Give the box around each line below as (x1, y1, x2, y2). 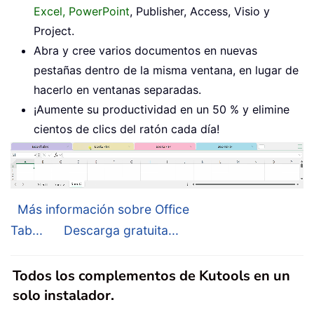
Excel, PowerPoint (34, 4, 130, 18)
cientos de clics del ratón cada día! (34, 121, 219, 136)
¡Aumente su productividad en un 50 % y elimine (34, 102, 289, 116)
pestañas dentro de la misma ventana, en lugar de (34, 62, 299, 77)
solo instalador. (13, 285, 114, 305)
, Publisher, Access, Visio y (130, 4, 270, 18)
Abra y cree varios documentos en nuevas (34, 43, 257, 57)
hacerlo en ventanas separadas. (34, 82, 201, 97)
